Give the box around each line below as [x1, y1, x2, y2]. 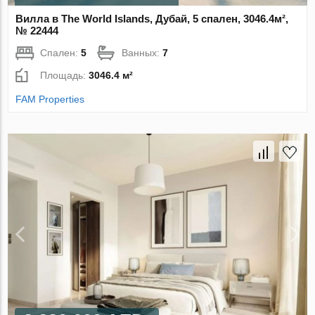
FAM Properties [15, 94, 85, 105]
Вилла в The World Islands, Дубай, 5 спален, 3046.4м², [15, 13, 289, 25]
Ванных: [122, 47, 163, 59]
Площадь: [40, 70, 89, 82]
